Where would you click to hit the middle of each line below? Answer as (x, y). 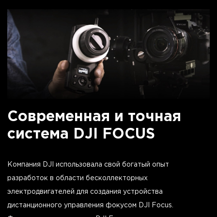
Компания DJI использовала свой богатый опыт (88, 165)
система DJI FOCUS (81, 135)
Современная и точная (94, 117)
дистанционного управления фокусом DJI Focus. (90, 206)
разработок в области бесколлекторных (77, 178)
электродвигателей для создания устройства (85, 192)
